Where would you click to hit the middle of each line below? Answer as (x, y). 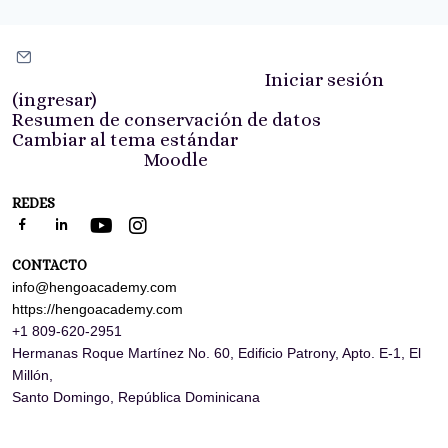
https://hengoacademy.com (97, 309)
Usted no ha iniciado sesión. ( (138, 79)
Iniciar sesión (324, 79)
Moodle (176, 159)
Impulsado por (78, 159)
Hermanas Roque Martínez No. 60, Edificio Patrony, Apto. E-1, (208, 353)
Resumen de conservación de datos (166, 119)
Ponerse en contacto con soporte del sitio (226, 58)
